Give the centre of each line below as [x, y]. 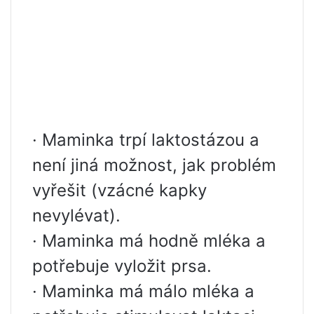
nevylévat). [76, 216]
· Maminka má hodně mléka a [149, 241]
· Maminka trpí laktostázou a [146, 140]
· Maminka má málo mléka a [143, 291]
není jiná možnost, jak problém [154, 165]
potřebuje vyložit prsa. [122, 266]
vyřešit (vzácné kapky [120, 190]
